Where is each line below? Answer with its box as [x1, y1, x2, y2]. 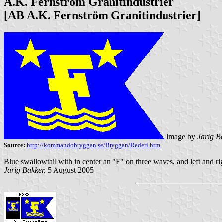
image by [165, 132, 197, 141]
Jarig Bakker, [4, 166, 46, 174]
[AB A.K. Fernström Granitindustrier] [4, 8, 201, 22]
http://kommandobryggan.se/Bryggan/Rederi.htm [27, 141, 160, 149]
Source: [4, 141, 25, 149]
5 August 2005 [46, 166, 94, 174]
